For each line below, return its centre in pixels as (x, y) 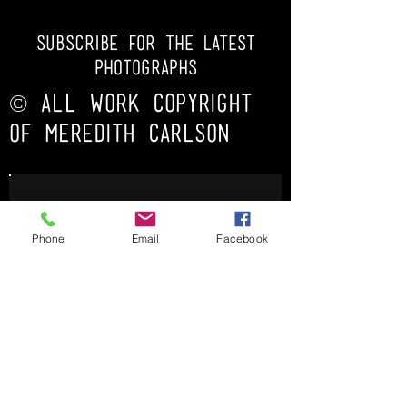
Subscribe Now (145, 263)
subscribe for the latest (145, 45)
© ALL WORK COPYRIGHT (130, 106)
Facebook (242, 238)
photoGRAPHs (145, 69)
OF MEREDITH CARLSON (119, 136)
